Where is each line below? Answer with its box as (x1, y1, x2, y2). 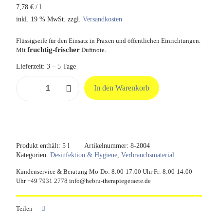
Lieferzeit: (16, 62, 47, 70)
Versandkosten (83, 15, 122, 23)
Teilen (16, 204, 33, 212)
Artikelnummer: (84, 142, 130, 149)
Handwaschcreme (16, 85, 61, 93)
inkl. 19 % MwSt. (16, 15, 66, 23)
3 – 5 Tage (47, 62, 76, 70)
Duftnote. (80, 46, 106, 54)
